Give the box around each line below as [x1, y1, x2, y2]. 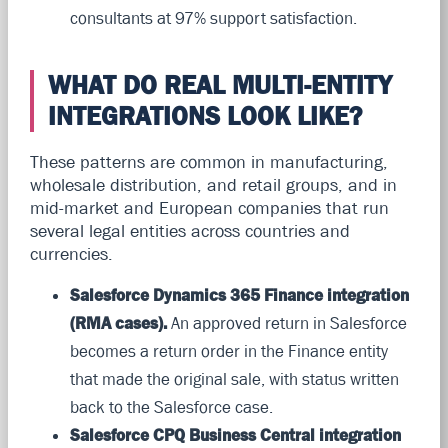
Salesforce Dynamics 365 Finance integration [69, 284, 409, 305]
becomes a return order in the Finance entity [69, 340, 388, 361]
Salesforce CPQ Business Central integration [69, 424, 401, 445]
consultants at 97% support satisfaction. [69, 7, 357, 28]
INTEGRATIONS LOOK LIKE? [47, 100, 362, 131]
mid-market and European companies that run [29, 197, 389, 218]
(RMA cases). [69, 312, 167, 333]
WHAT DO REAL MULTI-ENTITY [47, 69, 392, 100]
